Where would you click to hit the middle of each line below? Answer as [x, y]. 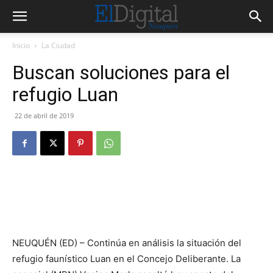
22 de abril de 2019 [44, 115]
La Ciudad [58, 45]
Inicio [21, 45]
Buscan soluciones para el [121, 73]
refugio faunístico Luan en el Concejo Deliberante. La [126, 259]
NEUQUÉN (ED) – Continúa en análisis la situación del [127, 243]
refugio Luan [68, 94]
